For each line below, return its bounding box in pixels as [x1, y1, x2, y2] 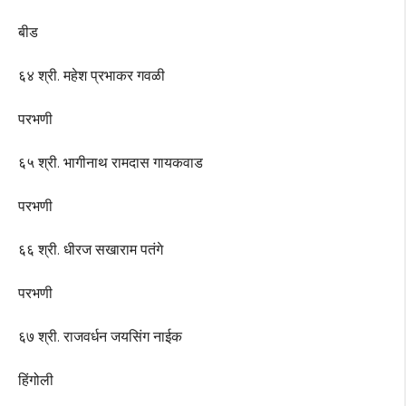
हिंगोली [18, 372, 53, 390]
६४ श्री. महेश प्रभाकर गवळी [18, 67, 165, 85]
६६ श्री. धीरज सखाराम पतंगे [18, 241, 163, 259]
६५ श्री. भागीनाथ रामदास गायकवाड [18, 154, 203, 172]
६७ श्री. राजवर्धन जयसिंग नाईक [18, 328, 182, 346]
